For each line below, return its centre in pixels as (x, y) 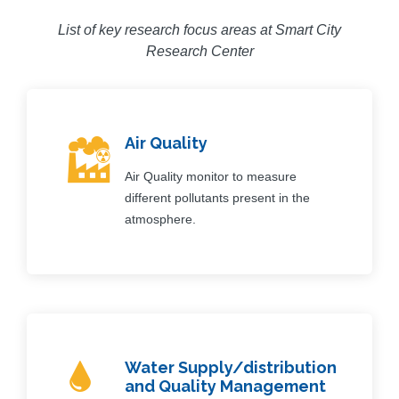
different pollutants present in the (217, 197)
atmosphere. (160, 219)
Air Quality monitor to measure (211, 176)
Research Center (199, 51)
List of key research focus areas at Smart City (199, 29)
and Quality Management (225, 386)
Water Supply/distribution (231, 367)
